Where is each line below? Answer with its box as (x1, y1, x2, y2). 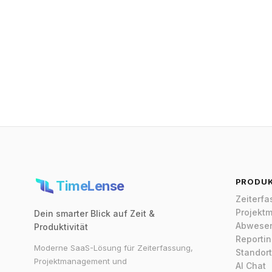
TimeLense (56, 178, 124, 194)
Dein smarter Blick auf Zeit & (34, 208, 155, 219)
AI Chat (235, 260, 266, 271)
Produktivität (34, 221, 88, 232)
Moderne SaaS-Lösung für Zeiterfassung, (34, 242, 193, 253)
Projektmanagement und (34, 256, 127, 266)
